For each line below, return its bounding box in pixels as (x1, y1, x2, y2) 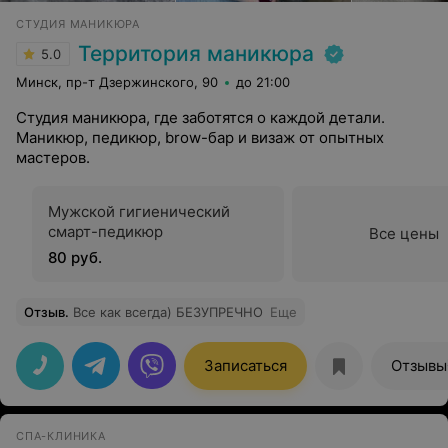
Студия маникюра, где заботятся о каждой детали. (16, 108, 385, 127)
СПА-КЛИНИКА (16, 429, 106, 443)
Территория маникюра (78, 41, 314, 66)
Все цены (369, 224, 439, 243)
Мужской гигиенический (48, 202, 230, 221)
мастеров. (16, 148, 90, 167)
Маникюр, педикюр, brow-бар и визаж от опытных (16, 128, 384, 147)
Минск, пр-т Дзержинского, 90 (16, 74, 218, 90)
